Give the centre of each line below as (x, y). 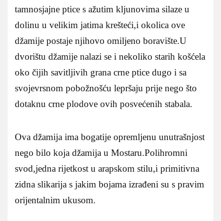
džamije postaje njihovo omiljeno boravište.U (101, 40)
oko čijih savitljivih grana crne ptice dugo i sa (101, 72)
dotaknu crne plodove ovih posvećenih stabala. (104, 104)
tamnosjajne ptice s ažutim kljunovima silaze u (102, 9)
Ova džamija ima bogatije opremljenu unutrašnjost (110, 137)
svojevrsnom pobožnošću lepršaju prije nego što (106, 88)
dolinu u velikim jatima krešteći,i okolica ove (100, 25)
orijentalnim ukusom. (55, 200)
